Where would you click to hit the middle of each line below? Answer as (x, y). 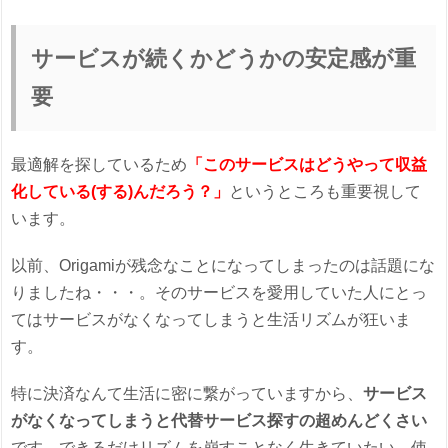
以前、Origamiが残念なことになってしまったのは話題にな (223, 266)
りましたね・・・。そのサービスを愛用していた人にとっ (219, 293)
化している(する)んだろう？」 (120, 192)
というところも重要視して (325, 192)
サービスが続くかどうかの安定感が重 (224, 59)
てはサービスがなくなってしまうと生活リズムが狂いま (211, 320)
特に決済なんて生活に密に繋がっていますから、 (187, 394)
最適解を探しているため (99, 165)
